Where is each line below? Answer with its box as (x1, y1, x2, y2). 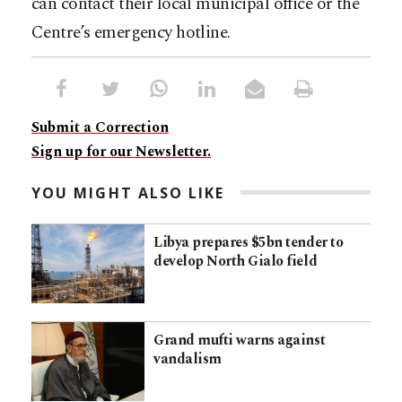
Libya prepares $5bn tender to (153, 231, 344, 253)
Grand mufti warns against (153, 329, 326, 352)
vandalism (153, 348, 222, 371)
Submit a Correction (31, 116, 169, 138)
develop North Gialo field (153, 249, 318, 272)
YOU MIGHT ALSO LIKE (31, 182, 225, 203)
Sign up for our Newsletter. (31, 140, 211, 162)
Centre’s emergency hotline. (31, 19, 231, 46)
